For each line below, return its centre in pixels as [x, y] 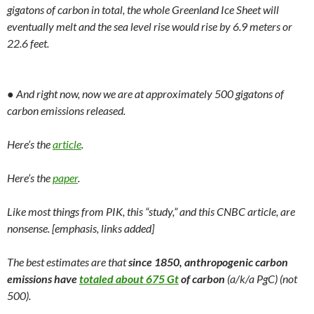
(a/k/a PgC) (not [261, 278]
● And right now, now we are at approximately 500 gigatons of [145, 93]
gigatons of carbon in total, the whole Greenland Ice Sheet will [143, 9]
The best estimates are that [68, 261]
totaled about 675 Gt [129, 278]
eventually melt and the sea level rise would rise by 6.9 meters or [150, 26]
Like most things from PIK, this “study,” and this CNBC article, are [151, 211]
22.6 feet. [28, 43]
